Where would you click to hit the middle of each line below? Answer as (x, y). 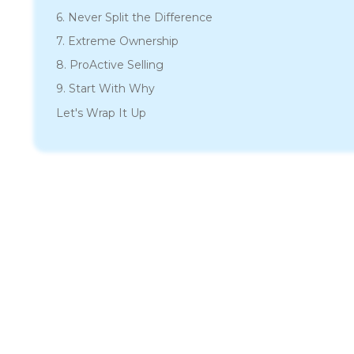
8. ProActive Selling (110, 65)
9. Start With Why (105, 88)
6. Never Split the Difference (134, 17)
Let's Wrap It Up (101, 113)
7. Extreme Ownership (117, 41)
